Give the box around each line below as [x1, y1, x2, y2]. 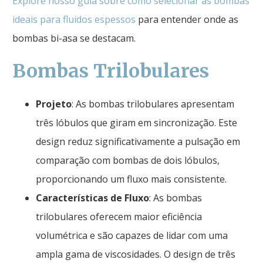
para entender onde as [136, 12, 238, 26]
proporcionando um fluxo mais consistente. [36, 172, 227, 186]
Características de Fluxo [36, 191, 149, 204]
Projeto [36, 97, 72, 110]
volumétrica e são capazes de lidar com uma [36, 228, 228, 242]
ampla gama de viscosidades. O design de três [36, 247, 235, 261]
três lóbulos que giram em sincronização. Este [36, 116, 237, 129]
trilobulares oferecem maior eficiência [36, 210, 202, 223]
